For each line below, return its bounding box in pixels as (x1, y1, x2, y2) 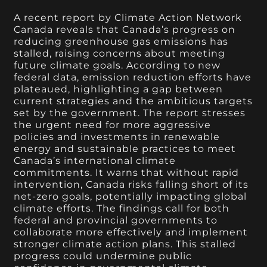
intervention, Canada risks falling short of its (14, 178, 249, 190)
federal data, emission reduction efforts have (14, 71, 252, 83)
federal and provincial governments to (14, 214, 218, 226)
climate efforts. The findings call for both (14, 202, 230, 214)
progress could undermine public (14, 250, 193, 262)
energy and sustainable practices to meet (14, 142, 237, 154)
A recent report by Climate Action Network (14, 11, 243, 23)
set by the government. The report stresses (14, 107, 246, 119)
